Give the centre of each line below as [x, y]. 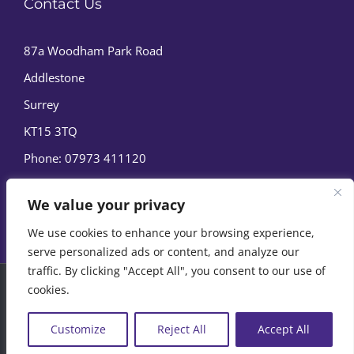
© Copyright [78, 289]
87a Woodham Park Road [93, 50]
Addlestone [54, 77]
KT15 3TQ [51, 131]
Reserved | [113, 313]
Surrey [41, 104]
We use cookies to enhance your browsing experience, [171, 233]
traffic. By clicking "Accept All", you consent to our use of [177, 271]
